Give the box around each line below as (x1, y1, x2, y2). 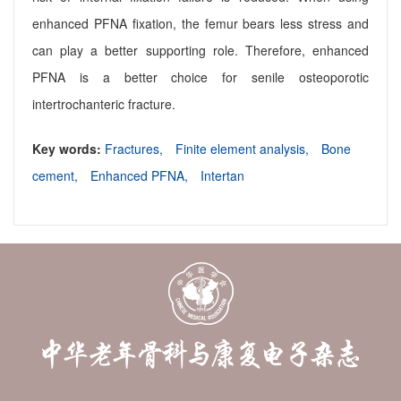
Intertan (200, 166, 244, 185)
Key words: (32, 140, 105, 158)
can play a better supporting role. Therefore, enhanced (32, 41, 369, 60)
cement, (32, 166, 81, 185)
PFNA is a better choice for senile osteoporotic (32, 68, 369, 87)
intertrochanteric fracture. (32, 95, 175, 114)
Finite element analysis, (175, 140, 312, 158)
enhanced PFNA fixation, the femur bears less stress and (32, 14, 369, 33)
